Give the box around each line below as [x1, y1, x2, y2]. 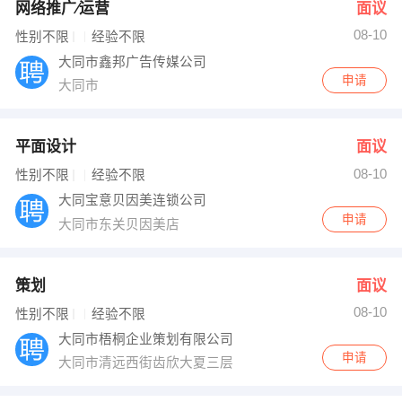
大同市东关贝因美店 [58, 216, 184, 232]
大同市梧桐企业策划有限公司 [58, 331, 238, 346]
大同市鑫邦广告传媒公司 [58, 54, 211, 69]
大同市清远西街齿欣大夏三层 [58, 355, 238, 371]
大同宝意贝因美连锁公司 [58, 193, 211, 208]
